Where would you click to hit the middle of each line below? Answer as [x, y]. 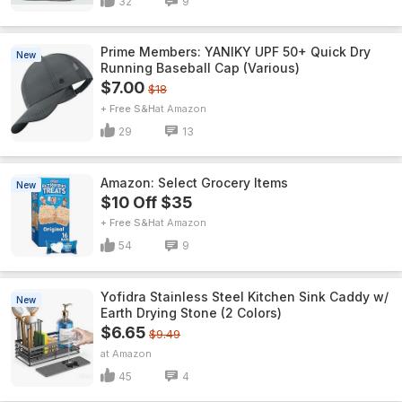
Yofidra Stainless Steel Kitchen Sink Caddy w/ [245, 297]
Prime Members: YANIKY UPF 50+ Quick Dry [236, 52]
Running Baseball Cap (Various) [200, 68]
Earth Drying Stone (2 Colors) [191, 313]
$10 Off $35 [146, 202]
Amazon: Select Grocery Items [194, 182]
